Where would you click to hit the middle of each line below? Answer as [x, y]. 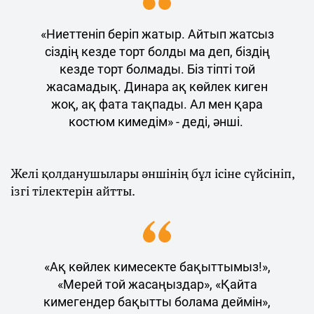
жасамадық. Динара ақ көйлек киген [157, 86]
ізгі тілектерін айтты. [74, 190]
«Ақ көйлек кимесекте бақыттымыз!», [157, 266]
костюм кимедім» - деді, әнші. [157, 121]
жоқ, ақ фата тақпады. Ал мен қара [157, 104]
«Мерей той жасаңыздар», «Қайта [157, 284]
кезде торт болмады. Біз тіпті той [157, 69]
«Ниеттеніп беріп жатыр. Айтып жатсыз [157, 34]
